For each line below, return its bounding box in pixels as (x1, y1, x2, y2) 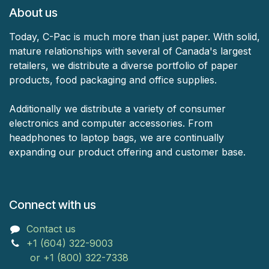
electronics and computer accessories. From (9, 117, 213, 129)
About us (9, 5, 58, 20)
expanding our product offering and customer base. (9, 146, 249, 158)
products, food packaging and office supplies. (9, 74, 220, 86)
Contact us (26, 223, 76, 235)
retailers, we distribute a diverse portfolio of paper (9, 59, 238, 71)
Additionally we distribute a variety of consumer (9, 103, 226, 115)
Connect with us (9, 198, 96, 212)
